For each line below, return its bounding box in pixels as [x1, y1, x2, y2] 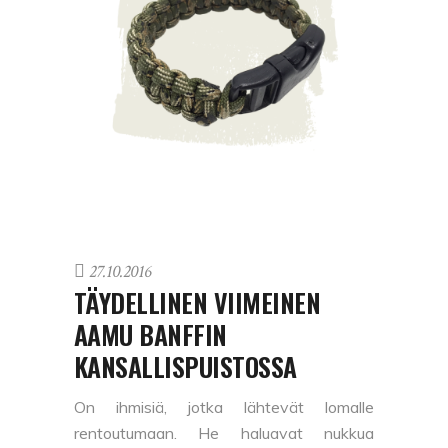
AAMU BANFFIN [74, 315, 227, 355]
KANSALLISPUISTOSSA [74, 347, 297, 387]
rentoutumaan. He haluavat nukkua [74, 423, 374, 444]
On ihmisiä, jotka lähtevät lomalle [74, 397, 374, 418]
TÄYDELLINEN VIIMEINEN [74, 283, 321, 323]
